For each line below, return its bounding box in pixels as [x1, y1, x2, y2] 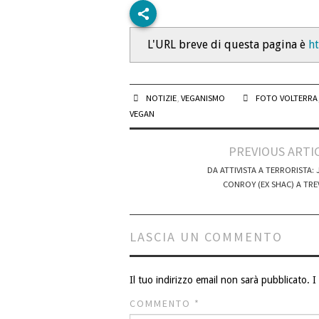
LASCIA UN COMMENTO [130, 229, 283, 246]
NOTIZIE [146, 93, 177, 104]
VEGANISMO [181, 93, 226, 104]
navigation [129, 160, 211, 184]
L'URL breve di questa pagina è [147, 38, 308, 52]
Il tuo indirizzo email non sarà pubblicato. [130, 274, 310, 286]
